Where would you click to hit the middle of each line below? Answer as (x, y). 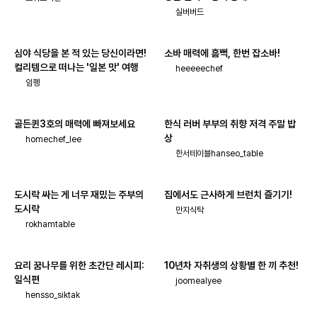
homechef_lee (53, 139)
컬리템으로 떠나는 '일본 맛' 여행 (76, 67)
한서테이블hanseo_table (219, 154)
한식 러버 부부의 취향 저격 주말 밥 (230, 124)
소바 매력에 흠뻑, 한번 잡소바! (222, 53)
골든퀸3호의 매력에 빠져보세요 (75, 124)
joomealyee (198, 281)
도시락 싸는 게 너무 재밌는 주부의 (79, 195)
